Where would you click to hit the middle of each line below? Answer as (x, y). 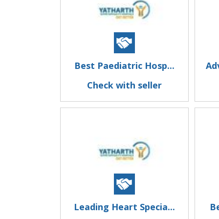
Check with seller (124, 85)
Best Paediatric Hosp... (124, 66)
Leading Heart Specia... (124, 207)
